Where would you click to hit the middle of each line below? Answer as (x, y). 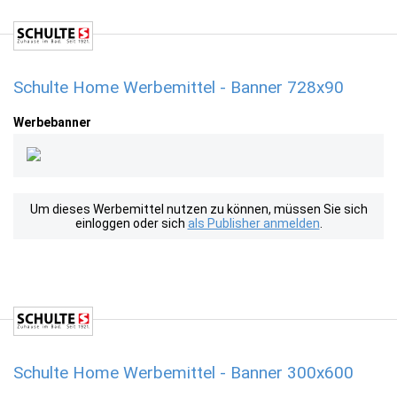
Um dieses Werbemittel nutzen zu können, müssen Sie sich (198, 209)
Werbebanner (52, 122)
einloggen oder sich (131, 223)
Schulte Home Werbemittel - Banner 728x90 (179, 87)
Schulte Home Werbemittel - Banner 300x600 (183, 373)
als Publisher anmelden (253, 223)
